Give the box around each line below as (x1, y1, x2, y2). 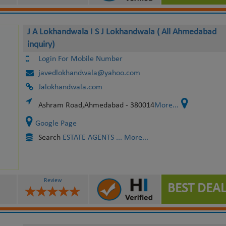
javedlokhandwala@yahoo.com (38, 69, 140, 77)
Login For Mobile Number (38, 55, 123, 63)
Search (38, 134, 63, 142)
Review (43, 177, 62, 184)
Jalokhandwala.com (38, 83, 102, 91)
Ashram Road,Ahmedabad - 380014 (38, 101, 154, 109)
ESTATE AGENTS (62, 134, 114, 142)
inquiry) (27, 40, 54, 49)
